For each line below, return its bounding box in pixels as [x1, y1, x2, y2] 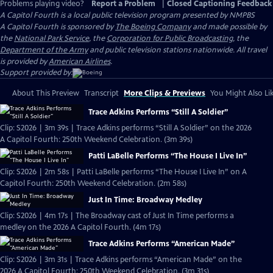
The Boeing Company [115, 22, 191, 32]
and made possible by [191, 22, 267, 32]
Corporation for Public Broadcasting [107, 34, 233, 43]
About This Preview [12, 88, 79, 98]
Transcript [84, 88, 119, 98]
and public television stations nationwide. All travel [88, 45, 267, 55]
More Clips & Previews [124, 88, 205, 98]
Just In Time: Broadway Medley [88, 195, 202, 205]
